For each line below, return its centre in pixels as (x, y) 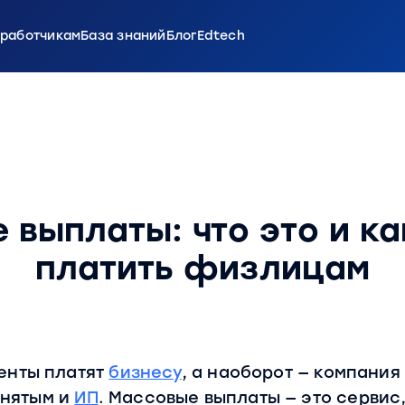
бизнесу (145, 372)
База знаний (123, 36)
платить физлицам (202, 268)
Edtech (221, 36)
